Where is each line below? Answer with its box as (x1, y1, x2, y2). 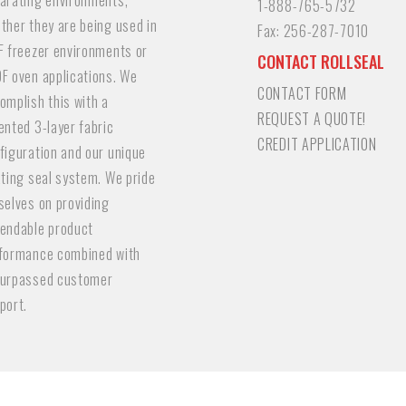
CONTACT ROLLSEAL (257, 50, 384, 73)
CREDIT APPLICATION (257, 133, 377, 155)
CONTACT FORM (257, 82, 347, 104)
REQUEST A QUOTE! (257, 108, 367, 130)
